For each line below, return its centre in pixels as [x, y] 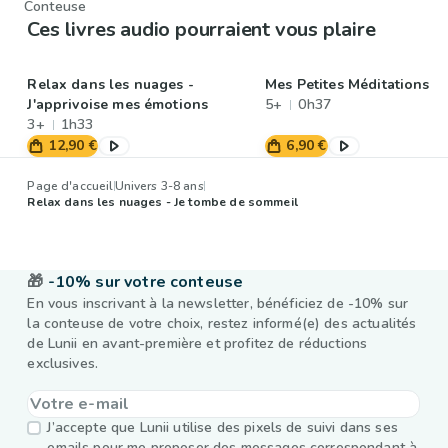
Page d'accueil [70, 186]
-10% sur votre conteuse [145, 282]
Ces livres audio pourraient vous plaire [201, 30]
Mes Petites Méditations [347, 85]
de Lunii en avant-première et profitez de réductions [197, 344]
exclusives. [63, 364]
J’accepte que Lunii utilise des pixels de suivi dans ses [222, 428]
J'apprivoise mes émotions [118, 105]
